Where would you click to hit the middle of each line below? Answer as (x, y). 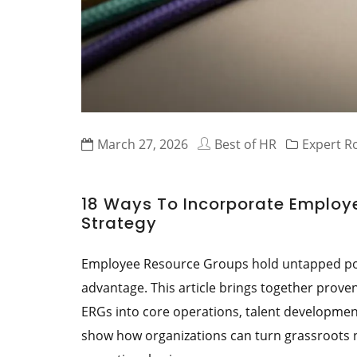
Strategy (119, 223)
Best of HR (245, 144)
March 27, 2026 (143, 144)
